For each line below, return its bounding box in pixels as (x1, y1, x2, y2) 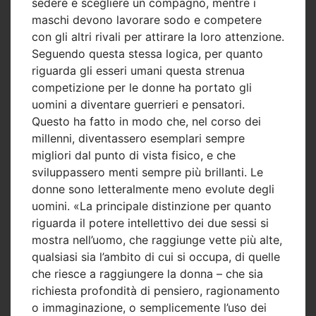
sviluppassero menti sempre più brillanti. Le (32, 164, 263, 179)
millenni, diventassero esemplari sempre (32, 130, 245, 145)
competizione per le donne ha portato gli (32, 80, 252, 95)
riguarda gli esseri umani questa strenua (32, 63, 245, 78)
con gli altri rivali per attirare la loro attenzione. (32, 29, 284, 44)
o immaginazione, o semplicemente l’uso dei (32, 300, 267, 315)
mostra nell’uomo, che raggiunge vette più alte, (32, 232, 282, 247)
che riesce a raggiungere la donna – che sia (32, 266, 263, 281)
